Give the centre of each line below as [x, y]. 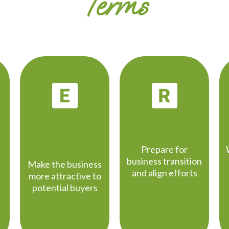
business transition [164, 161]
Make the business [65, 164]
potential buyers [65, 188]
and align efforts [164, 173]
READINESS [164, 126]
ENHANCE [65, 126]
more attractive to [65, 176]
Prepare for [164, 150]
